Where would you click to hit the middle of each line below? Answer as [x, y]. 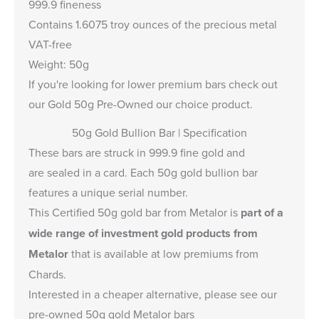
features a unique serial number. [108, 192]
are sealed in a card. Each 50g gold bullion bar [143, 172]
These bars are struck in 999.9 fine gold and [137, 152]
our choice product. [204, 104]
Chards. [47, 274]
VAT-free [50, 44]
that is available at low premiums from [163, 253]
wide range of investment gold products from [143, 233]
